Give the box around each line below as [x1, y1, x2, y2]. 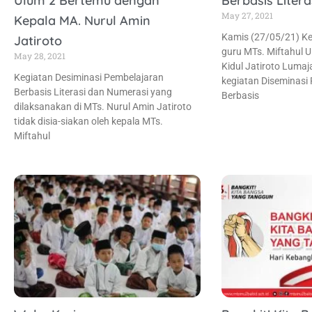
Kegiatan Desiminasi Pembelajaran [14, 71, 164, 83]
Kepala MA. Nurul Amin [14, 12, 150, 29]
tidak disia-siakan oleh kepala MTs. [14, 115, 163, 127]
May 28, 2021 [14, 49, 65, 61]
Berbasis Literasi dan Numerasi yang [14, 86, 172, 97]
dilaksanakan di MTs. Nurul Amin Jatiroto [14, 100, 192, 112]
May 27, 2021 [221, 9, 273, 21]
